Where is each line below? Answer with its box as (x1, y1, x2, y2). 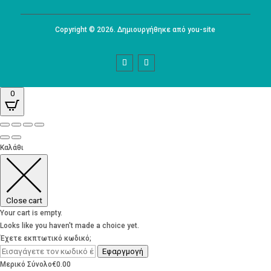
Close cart (5, 196, 42, 206)
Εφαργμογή (102, 247, 143, 256)
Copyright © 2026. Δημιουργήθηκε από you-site (55, 25, 216, 34)
